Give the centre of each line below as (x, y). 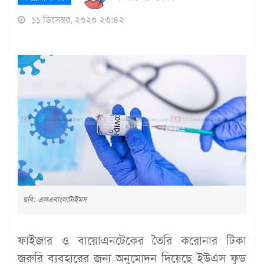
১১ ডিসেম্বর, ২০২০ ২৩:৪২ (77, 20)
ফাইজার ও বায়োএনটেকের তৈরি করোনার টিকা (132, 240)
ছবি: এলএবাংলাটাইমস (55, 199)
